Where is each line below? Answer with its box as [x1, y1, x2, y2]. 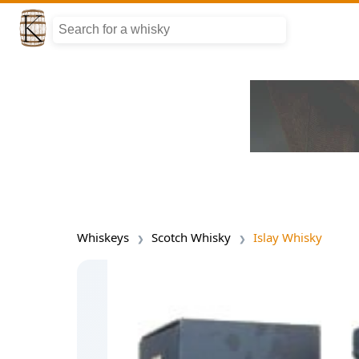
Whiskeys [77, 229, 129, 245]
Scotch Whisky [151, 229, 231, 245]
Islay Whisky [253, 229, 322, 245]
